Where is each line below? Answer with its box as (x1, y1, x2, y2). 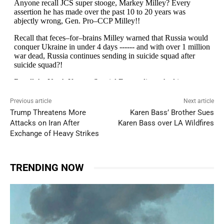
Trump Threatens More (10, 108, 86, 117)
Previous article (10, 97, 51, 105)
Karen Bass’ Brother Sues (129, 108, 214, 117)
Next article (183, 97, 214, 105)
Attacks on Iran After (10, 118, 79, 128)
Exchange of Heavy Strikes (10, 129, 99, 138)
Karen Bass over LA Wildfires (117, 118, 214, 128)
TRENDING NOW (10, 161, 84, 174)
